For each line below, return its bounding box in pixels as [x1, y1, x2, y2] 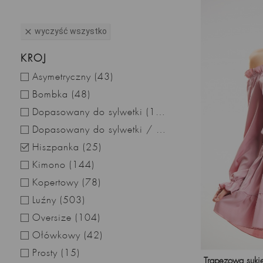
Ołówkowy [32, 230, 84, 241]
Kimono [32, 160, 69, 171]
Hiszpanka [32, 142, 83, 153]
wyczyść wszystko [35, 26, 107, 36]
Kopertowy [32, 177, 82, 188]
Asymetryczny [32, 72, 95, 83]
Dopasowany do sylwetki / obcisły [156, 124, 166, 136]
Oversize [32, 213, 75, 224]
